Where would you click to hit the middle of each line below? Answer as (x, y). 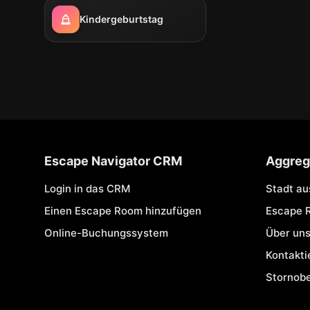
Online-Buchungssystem (106, 233)
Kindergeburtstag (121, 19)
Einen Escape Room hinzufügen (123, 211)
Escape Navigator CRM (113, 161)
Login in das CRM (87, 189)
